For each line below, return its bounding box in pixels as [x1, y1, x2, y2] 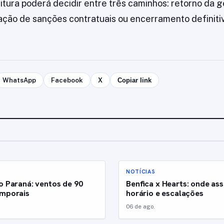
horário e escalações [126, 187, 203, 198]
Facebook [50, 76, 83, 84]
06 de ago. [126, 202, 155, 210]
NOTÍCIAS [126, 167, 155, 175]
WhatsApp [2, 76, 36, 84]
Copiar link [117, 76, 151, 84]
